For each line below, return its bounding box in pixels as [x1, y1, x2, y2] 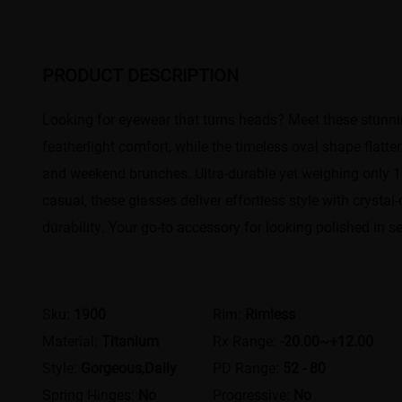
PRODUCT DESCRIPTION [42, 62, 240, 86]
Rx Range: [213, 330, 281, 350]
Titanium [101, 330, 160, 350]
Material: [42, 330, 102, 350]
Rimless [245, 303, 296, 323]
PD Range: [213, 357, 284, 377]
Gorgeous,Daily [81, 357, 178, 377]
